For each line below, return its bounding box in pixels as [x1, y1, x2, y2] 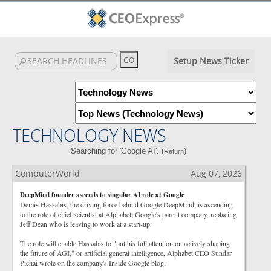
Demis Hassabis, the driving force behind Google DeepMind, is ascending [20, 200, 233, 209]
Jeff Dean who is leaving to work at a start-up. [20, 219, 152, 229]
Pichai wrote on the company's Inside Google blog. [20, 258, 166, 267]
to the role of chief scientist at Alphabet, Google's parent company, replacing [20, 209, 237, 219]
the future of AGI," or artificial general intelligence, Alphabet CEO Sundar [20, 248, 232, 258]
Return [164, 148, 184, 155]
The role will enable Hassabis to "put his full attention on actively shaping [20, 238, 230, 248]
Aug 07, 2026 [191, 168, 242, 179]
